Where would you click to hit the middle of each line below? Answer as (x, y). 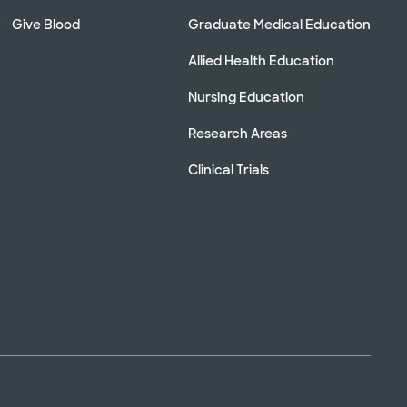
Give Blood (46, 24)
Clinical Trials (228, 169)
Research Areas (238, 133)
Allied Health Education (261, 60)
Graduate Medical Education (279, 24)
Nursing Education (246, 97)
